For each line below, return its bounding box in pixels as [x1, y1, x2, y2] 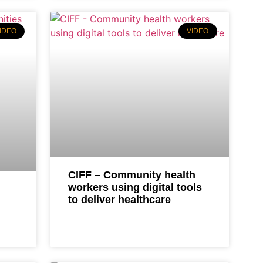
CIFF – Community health [68, 168, 196, 181]
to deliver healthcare [68, 193, 171, 205]
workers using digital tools [68, 181, 203, 193]
